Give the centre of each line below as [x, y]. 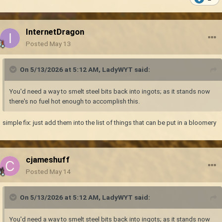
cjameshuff [48, 160]
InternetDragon [55, 32]
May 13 [60, 44]
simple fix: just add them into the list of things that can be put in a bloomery [109, 123]
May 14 [60, 172]
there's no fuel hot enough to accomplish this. [75, 102]
